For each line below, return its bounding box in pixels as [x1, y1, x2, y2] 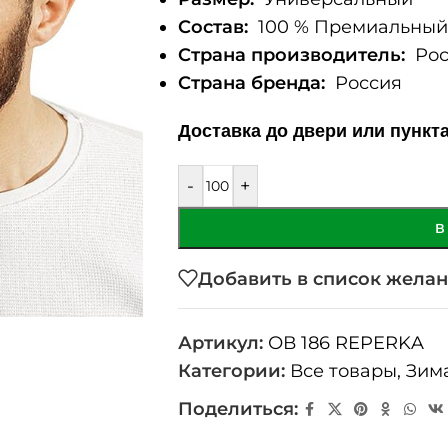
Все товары [289, 360, 397, 382]
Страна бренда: [177, 72, 325, 94]
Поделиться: [177, 398, 298, 420]
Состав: [177, 16, 248, 38]
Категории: [177, 360, 285, 382]
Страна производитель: [177, 44, 405, 66]
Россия [324, 72, 402, 94]
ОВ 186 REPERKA [267, 332, 424, 354]
